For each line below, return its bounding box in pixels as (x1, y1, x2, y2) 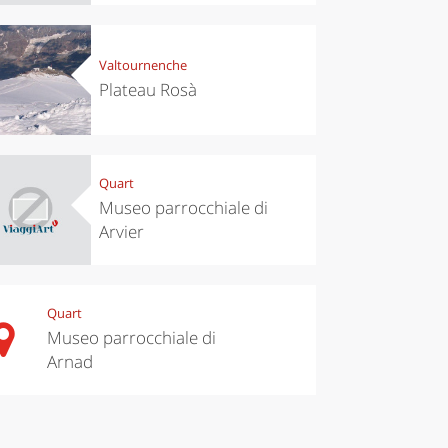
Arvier (98, 220, 144, 244)
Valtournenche (98, 56, 187, 75)
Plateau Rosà (98, 78, 197, 102)
